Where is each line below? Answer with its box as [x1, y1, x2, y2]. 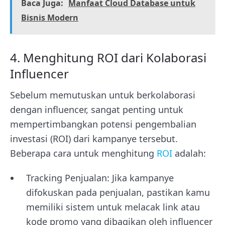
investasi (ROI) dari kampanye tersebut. [10, 133, 178, 145]
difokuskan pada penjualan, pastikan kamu [26, 186, 210, 198]
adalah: [172, 147, 206, 159]
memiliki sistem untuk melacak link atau [26, 201, 200, 213]
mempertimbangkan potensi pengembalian [10, 118, 196, 130]
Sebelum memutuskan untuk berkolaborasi [10, 89, 195, 101]
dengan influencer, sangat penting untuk [10, 103, 183, 116]
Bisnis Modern [21, 12, 78, 23]
